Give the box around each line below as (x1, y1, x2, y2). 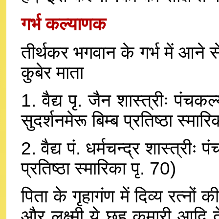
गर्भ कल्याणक (21, 14, 106, 34)
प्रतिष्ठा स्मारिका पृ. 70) (21, 158, 176, 178)
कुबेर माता (21, 62, 84, 83)
